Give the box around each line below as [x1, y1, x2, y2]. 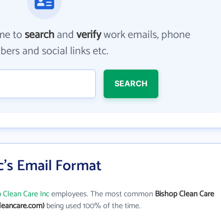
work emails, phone [101, 26, 191, 44]
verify [76, 26, 102, 44]
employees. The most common [49, 187, 155, 201]
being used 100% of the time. [44, 199, 141, 213]
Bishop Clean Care [155, 187, 214, 201]
